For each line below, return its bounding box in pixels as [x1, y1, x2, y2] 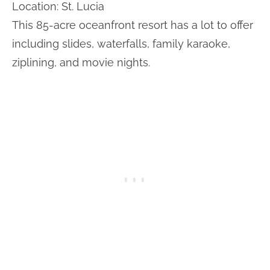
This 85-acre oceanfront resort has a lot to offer [12, 18, 253, 31]
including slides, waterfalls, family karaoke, [12, 37, 230, 50]
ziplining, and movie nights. [12, 55, 150, 69]
